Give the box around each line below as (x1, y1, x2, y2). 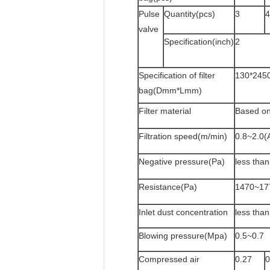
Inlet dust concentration (139, 207, 228, 217)
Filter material (139, 106, 191, 116)
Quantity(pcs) (164, 9, 215, 19)
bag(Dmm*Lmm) (139, 86, 202, 95)
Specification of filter (139, 71, 215, 80)
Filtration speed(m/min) (139, 131, 227, 141)
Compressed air (139, 254, 199, 264)
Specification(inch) (164, 37, 234, 46)
